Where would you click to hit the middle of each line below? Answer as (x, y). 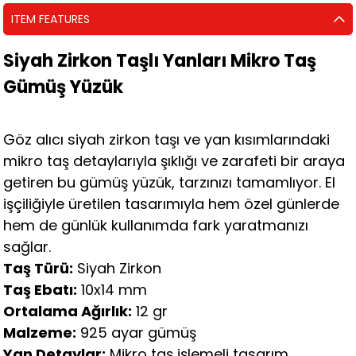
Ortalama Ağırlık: (68, 311)
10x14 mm (112, 290)
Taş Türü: (39, 269)
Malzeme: (40, 333)
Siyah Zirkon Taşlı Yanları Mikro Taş (160, 61)
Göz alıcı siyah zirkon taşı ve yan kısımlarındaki (167, 140)
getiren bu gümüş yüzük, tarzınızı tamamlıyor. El (170, 183)
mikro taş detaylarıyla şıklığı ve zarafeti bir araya (174, 161)
